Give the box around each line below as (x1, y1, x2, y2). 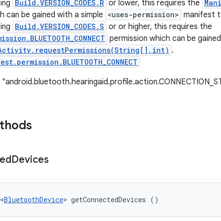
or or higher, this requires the (107, 22, 212, 32)
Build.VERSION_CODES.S (15, 22, 104, 31)
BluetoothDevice (4, 195, 63, 204)
